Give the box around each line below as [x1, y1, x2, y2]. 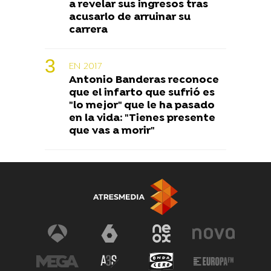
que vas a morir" [69, 125, 155, 138]
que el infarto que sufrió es [69, 87, 215, 100]
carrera [69, 24, 108, 37]
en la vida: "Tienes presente [69, 112, 215, 125]
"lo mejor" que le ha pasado [69, 99, 215, 113]
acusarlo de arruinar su [69, 11, 191, 24]
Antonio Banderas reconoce [69, 74, 219, 87]
